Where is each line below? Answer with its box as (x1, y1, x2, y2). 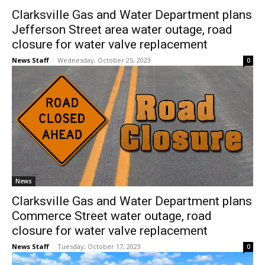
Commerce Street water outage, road (12, 209, 212, 224)
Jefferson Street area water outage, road (12, 22, 232, 37)
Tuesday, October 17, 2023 (57, 242, 141, 251)
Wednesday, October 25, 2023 (57, 56, 151, 65)
